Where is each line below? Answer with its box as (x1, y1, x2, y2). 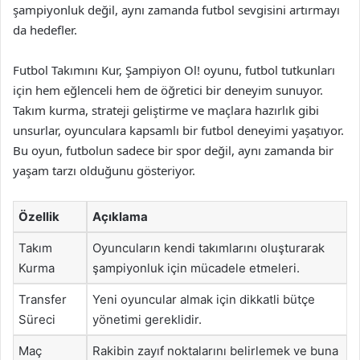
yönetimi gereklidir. (92, 311, 202, 327)
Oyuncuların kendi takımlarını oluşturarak (92, 239, 325, 256)
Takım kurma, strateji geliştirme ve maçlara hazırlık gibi (13, 101, 319, 118)
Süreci (18, 311, 55, 327)
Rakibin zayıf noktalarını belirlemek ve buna (92, 342, 338, 358)
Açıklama (92, 208, 148, 224)
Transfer (18, 291, 67, 307)
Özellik (18, 208, 59, 224)
